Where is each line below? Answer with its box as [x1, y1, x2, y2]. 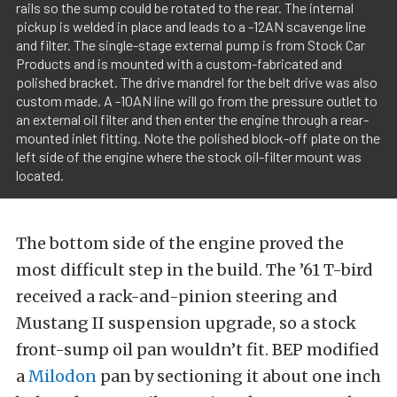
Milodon [28, 366, 97, 387]
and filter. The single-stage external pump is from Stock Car [16, 36, 365, 54]
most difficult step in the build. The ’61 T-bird [16, 260, 373, 281]
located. [16, 167, 64, 184]
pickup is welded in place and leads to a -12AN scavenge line [16, 18, 366, 35]
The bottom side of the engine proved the [16, 233, 344, 254]
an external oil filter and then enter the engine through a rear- [16, 111, 369, 128]
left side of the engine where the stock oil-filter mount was [16, 148, 362, 166]
